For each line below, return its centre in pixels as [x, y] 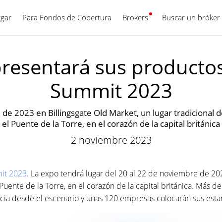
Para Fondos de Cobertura [67, 17]
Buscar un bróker [191, 17]
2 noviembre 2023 [111, 140]
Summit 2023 [111, 90]
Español [150, 17]
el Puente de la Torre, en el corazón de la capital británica [111, 124]
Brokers [135, 17]
